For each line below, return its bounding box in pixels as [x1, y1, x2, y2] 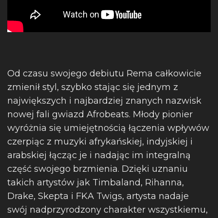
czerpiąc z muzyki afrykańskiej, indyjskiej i [7, 136, 193, 147]
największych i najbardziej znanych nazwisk [7, 95, 201, 106]
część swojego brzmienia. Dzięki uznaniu [7, 163, 188, 174]
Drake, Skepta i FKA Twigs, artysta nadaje [7, 191, 189, 201]
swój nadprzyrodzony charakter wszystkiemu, [7, 204, 208, 215]
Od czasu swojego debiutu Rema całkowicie [7, 68, 201, 79]
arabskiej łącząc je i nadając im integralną [7, 150, 191, 161]
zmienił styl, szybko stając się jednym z [7, 82, 178, 92]
